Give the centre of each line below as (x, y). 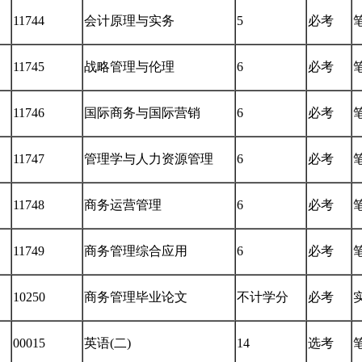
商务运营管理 (122, 204)
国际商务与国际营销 (142, 112)
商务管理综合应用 (135, 250)
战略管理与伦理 (129, 66)
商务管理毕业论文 (135, 297)
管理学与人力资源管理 (148, 158)
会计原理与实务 (129, 20)
